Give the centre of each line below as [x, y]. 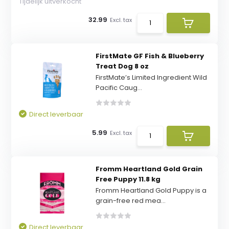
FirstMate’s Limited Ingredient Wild [151, 77]
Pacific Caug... [119, 88]
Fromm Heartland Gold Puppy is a [151, 190]
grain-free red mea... [130, 201]
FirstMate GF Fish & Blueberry [150, 56]
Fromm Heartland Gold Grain [149, 169]
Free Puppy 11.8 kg [128, 179]
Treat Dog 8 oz [122, 66]
